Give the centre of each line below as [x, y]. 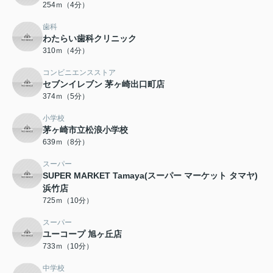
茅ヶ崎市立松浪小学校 [85, 130]
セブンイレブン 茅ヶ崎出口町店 [104, 84]
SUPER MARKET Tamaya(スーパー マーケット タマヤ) [150, 176]
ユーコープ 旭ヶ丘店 [82, 234]
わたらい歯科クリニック [90, 39]
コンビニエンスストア [79, 73]
